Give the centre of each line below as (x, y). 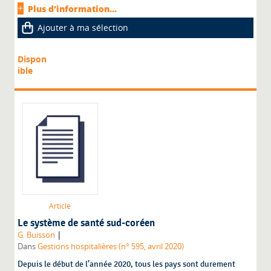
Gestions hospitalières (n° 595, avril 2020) (111, 247)
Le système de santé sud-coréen (87, 224)
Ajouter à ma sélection (83, 28)
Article (60, 206)
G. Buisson (37, 235)
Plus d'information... (73, 9)
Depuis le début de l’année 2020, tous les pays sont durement (127, 264)
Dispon (32, 59)
